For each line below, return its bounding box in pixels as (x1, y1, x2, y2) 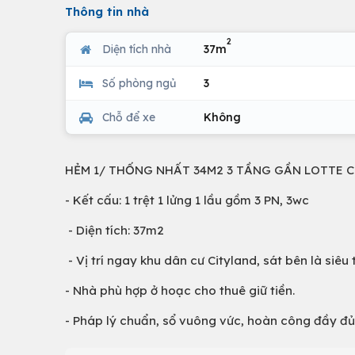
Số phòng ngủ (102, 75, 176, 90)
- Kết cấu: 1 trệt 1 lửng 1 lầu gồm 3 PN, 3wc (65, 193, 309, 208)
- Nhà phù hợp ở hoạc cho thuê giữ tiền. (65, 283, 295, 298)
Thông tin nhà (65, 4, 149, 19)
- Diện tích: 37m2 (65, 223, 164, 238)
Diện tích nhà (102, 41, 171, 56)
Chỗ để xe (102, 109, 155, 124)
